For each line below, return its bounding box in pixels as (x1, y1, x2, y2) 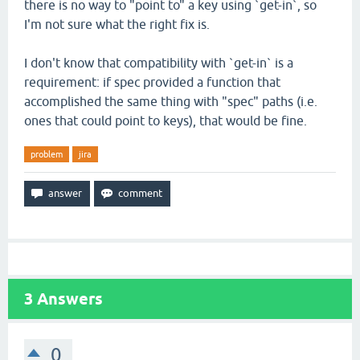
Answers (33, 289, 103, 309)
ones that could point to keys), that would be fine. (24, 113, 307, 128)
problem (31, 149, 63, 159)
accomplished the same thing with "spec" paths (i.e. (24, 94, 317, 108)
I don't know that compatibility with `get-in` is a (24, 55, 293, 70)
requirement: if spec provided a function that (24, 75, 280, 89)
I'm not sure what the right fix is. (24, 17, 210, 31)
